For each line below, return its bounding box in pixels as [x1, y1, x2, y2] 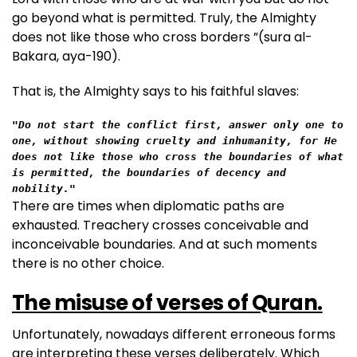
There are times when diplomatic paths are [12, 197, 284, 215]
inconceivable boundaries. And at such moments [12, 235, 317, 253]
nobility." [12, 182, 76, 194]
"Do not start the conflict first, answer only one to [12, 119, 343, 131]
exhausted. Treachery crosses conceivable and [12, 216, 308, 234]
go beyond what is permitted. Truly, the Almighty [12, 9, 316, 27]
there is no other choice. [12, 254, 164, 273]
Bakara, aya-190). [12, 47, 120, 65]
